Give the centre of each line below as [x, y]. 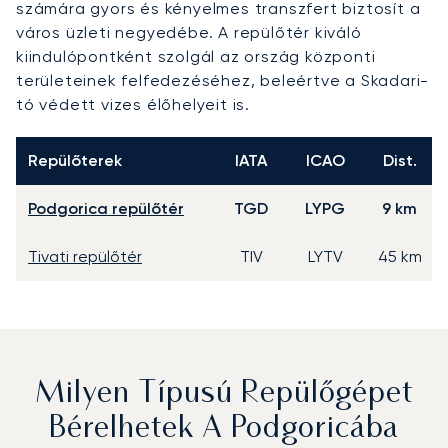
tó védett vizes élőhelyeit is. [133, 104]
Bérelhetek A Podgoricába [224, 429]
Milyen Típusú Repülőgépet [224, 394]
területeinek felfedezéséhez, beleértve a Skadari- [223, 80]
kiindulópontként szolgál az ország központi [196, 56]
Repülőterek [75, 160]
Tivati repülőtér [85, 256]
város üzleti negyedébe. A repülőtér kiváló [189, 32]
